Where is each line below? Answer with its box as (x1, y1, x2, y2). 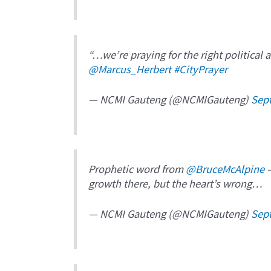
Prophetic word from (88, 162, 186, 177)
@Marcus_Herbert (88, 61, 172, 76)
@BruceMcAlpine (186, 162, 265, 177)
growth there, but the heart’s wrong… (88, 176, 263, 191)
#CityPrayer (174, 61, 228, 76)
